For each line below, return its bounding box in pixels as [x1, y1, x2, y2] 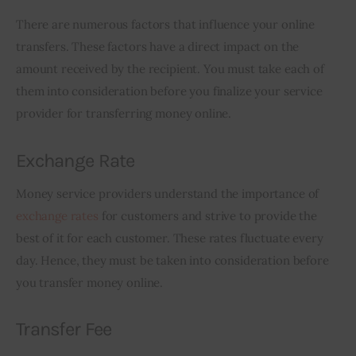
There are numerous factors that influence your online [16, 17, 318, 33]
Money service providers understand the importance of [16, 186, 323, 202]
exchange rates [16, 208, 99, 224]
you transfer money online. [16, 275, 164, 291]
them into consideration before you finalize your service [16, 83, 326, 99]
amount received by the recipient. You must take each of [16, 61, 327, 77]
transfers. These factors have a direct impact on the [16, 39, 303, 55]
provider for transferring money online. [16, 106, 232, 122]
